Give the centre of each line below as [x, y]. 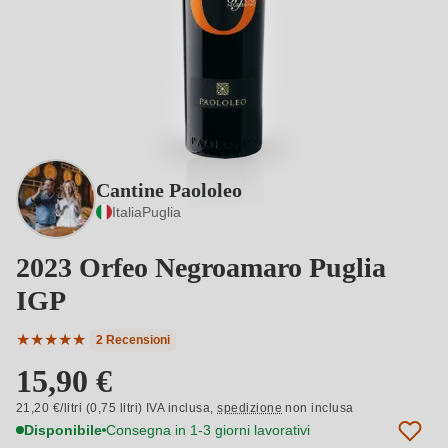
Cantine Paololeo [169, 190]
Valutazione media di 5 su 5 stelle [134, 350]
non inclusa [318, 408]
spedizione [250, 408]
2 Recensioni [133, 340]
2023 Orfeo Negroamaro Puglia [201, 267]
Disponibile [63, 429]
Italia [127, 212]
